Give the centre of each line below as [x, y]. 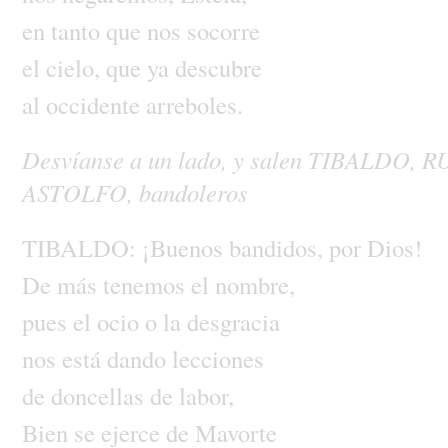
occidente [95, 104]
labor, [206, 395]
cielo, [75, 67]
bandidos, [278, 247]
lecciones [217, 358]
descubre [218, 67]
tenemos [146, 284]
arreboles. [194, 104]
